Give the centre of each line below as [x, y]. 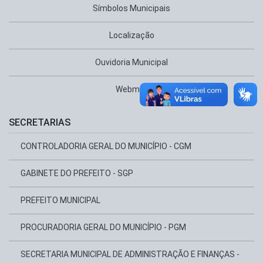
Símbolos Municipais [131, 8]
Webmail [131, 89]
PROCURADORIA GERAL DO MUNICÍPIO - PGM [103, 227]
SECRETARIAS [40, 122]
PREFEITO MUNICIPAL [60, 200]
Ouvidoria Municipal [131, 62]
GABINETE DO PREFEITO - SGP [77, 173]
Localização [131, 35]
